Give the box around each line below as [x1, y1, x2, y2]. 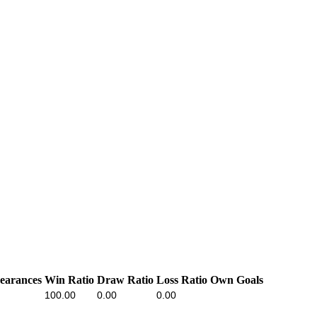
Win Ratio [45, 274, 94, 287]
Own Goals [210, 274, 263, 287]
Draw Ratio [97, 274, 154, 287]
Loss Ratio [156, 274, 207, 287]
